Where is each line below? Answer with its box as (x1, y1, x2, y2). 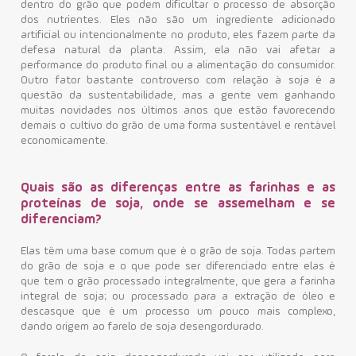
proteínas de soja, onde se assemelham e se (21, 197, 335, 211)
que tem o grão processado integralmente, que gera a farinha (21, 276, 335, 287)
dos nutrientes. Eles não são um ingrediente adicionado (21, 14, 335, 25)
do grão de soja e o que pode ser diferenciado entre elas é (21, 261, 335, 272)
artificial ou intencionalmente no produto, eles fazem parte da (21, 29, 335, 41)
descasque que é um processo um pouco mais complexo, (21, 306, 335, 317)
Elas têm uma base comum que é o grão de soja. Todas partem (21, 246, 335, 257)
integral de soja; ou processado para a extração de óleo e (21, 291, 335, 302)
